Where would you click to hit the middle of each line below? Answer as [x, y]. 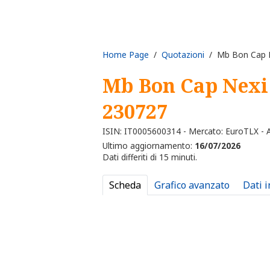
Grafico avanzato [192, 185]
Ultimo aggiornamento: [149, 146]
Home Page [126, 54]
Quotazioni [183, 54]
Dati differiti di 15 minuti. [150, 157]
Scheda [125, 185]
